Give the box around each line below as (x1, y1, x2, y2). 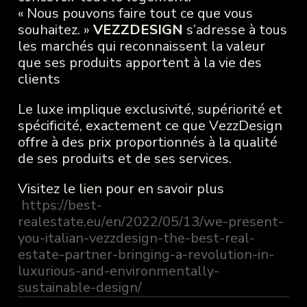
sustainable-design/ (17, 278, 142, 297)
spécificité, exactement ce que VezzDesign (17, 116, 282, 136)
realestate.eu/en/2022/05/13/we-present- (17, 212, 284, 232)
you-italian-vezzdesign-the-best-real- (17, 229, 255, 248)
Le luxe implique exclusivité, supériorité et (17, 100, 282, 119)
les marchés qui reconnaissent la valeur (17, 37, 265, 56)
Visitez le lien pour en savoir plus (17, 180, 224, 199)
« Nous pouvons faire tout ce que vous (17, 4, 253, 23)
